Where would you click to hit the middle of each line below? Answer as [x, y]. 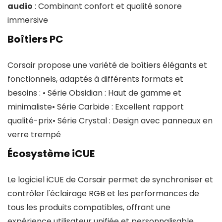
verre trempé [34, 135]
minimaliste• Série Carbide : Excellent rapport [96, 107]
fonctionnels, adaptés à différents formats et [95, 79]
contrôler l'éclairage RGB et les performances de [103, 194]
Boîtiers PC [35, 39]
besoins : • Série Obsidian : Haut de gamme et [94, 93]
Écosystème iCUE [51, 154]
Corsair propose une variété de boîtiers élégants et [107, 65]
